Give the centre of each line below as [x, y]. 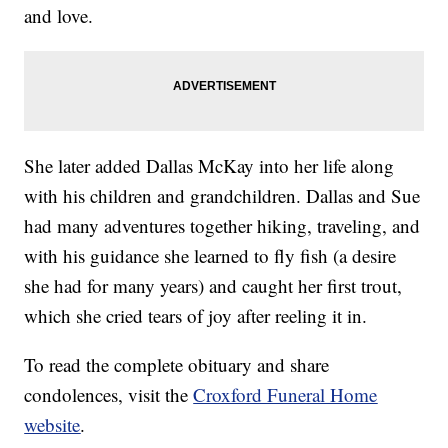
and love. [59, 16]
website [52, 425]
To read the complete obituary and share [177, 365]
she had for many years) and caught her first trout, [213, 286]
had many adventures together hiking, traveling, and [222, 226]
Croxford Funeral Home [285, 395]
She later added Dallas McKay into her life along [209, 166]
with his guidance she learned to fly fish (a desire [210, 256]
